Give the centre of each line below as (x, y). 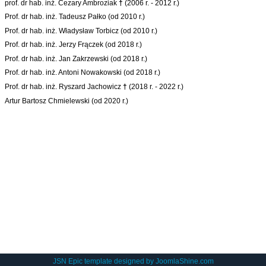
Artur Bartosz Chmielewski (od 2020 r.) (67, 101)
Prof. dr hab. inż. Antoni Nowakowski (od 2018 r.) (83, 73)
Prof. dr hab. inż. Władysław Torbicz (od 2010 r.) (81, 31)
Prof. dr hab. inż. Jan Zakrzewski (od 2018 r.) (76, 58)
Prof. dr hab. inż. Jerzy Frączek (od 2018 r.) (74, 45)
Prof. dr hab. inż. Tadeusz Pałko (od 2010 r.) (75, 17)
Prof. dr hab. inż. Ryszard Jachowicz (64, 87)
